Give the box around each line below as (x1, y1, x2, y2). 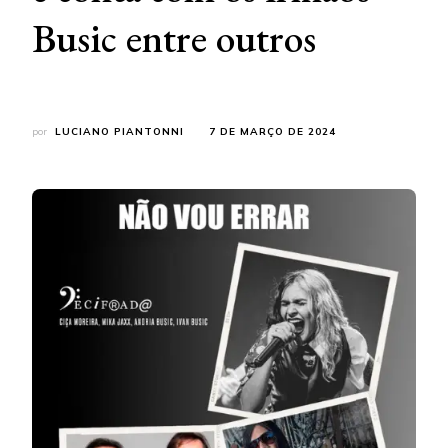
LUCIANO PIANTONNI (55, 124, 184, 138)
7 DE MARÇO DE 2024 (209, 124, 336, 138)
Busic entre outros (32, 11, 316, 64)
